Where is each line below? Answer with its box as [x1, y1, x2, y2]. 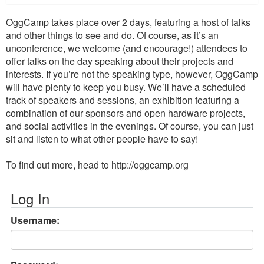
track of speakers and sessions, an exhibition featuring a [6, 93, 239, 107]
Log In [11, 188, 49, 209]
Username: [11, 213, 60, 227]
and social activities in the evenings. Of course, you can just [6, 119, 253, 133]
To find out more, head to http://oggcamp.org [6, 158, 189, 171]
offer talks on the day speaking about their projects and [6, 54, 233, 68]
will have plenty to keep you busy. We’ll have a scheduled [6, 80, 246, 94]
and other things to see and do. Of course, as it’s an [6, 28, 219, 42]
